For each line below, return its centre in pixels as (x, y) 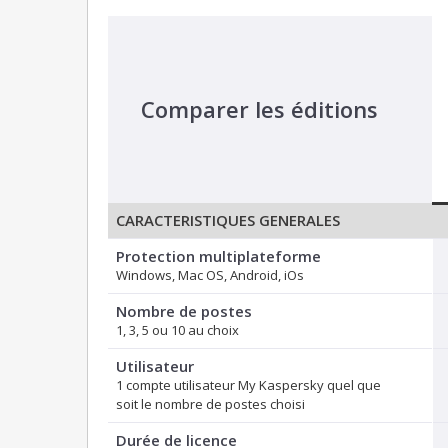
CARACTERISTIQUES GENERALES (228, 220)
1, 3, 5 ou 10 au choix (177, 330)
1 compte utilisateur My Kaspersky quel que (248, 385)
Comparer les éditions (259, 109)
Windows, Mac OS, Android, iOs (210, 275)
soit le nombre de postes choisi (210, 404)
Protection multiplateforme (218, 256)
